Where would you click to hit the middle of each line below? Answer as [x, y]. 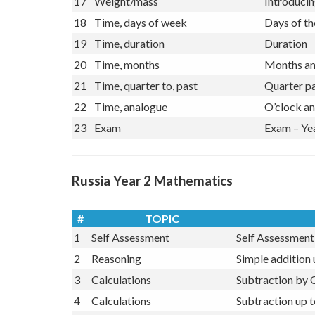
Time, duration [129, 67]
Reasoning [116, 283]
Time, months [127, 89]
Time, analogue [131, 131]
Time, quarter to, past [146, 110]
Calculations [121, 304]
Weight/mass [126, 25]
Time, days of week [141, 46]
